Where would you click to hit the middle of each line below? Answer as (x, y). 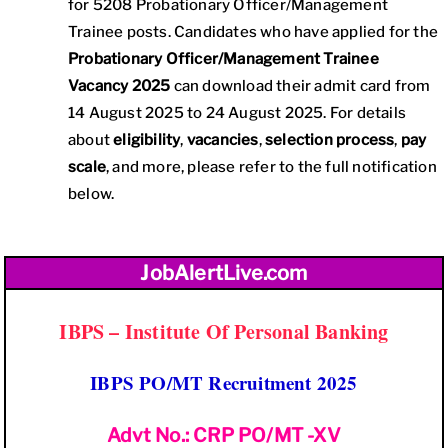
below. (91, 194)
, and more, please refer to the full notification (271, 167)
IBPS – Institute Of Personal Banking (224, 331)
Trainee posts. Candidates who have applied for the (253, 32)
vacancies (222, 140)
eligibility (147, 140)
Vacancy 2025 (119, 86)
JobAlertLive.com (224, 273)
